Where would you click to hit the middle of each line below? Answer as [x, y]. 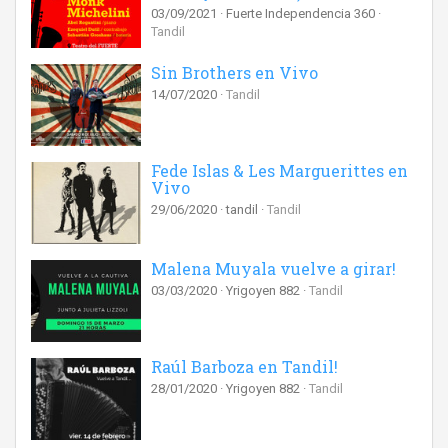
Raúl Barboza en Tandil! [244, 366]
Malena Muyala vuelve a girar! [273, 268]
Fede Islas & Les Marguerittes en [279, 170]
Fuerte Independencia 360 [302, 13]
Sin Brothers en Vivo [234, 72]
